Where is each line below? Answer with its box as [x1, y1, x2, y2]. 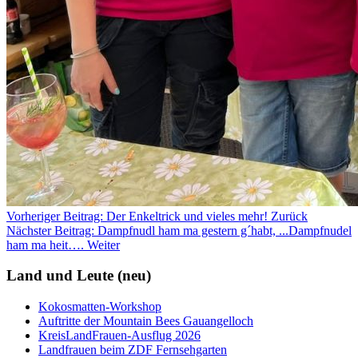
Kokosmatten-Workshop [38, 300, 161, 314]
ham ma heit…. [6, 237, 87, 252]
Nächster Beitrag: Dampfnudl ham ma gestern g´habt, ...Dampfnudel [6, 223, 352, 237]
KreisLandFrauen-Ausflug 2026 [38, 328, 201, 343]
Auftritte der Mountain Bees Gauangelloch [38, 314, 253, 328]
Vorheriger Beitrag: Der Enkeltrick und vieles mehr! [6, 209, 271, 223]
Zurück [271, 209, 308, 223]
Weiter [87, 237, 120, 252]
